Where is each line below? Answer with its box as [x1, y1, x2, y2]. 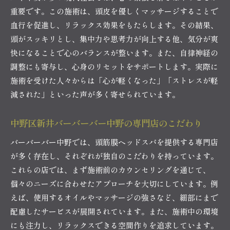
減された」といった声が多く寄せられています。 [10, 88, 180, 100]
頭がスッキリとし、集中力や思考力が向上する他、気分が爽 [10, 33, 218, 44]
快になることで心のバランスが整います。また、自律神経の [10, 47, 218, 58]
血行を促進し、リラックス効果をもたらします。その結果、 [10, 19, 218, 30]
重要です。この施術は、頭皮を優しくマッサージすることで [10, 5, 218, 16]
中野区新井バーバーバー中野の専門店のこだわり [10, 116, 202, 129]
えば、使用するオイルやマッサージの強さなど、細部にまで [10, 191, 218, 203]
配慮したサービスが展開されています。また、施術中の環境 [10, 205, 218, 217]
